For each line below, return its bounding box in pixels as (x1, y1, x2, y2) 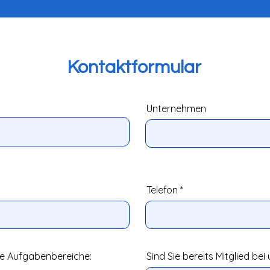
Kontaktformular (67, 58, 201, 77)
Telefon (146, 184, 178, 196)
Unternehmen (146, 102, 206, 115)
